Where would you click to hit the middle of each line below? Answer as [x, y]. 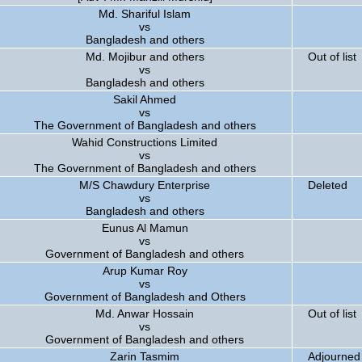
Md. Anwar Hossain [145, 314]
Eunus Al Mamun [145, 228]
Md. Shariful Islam [145, 14]
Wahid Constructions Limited [145, 142]
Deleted [328, 185]
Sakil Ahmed [145, 99]
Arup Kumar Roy [145, 271]
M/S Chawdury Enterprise [145, 185]
